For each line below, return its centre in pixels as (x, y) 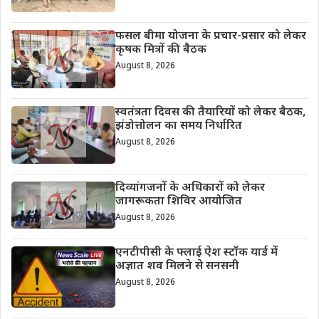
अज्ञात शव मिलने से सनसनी (177, 266)
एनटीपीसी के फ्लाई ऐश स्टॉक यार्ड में (196, 253)
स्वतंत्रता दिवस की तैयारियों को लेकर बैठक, (210, 113)
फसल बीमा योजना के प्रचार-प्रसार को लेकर (210, 36)
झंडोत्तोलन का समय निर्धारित (178, 126)
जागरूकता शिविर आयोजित (178, 202)
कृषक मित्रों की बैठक (161, 50)
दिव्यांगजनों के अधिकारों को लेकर (190, 189)
